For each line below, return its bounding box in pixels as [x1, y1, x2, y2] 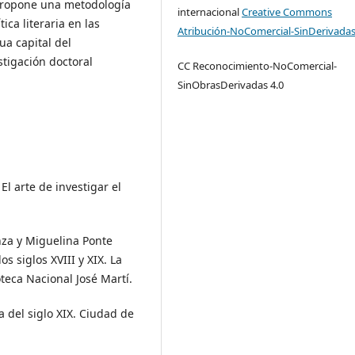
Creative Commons [242, 5, 333, 20]
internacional [177, 5, 242, 20]
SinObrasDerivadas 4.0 [177, 78, 284, 93]
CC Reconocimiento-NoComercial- [177, 59, 338, 74]
